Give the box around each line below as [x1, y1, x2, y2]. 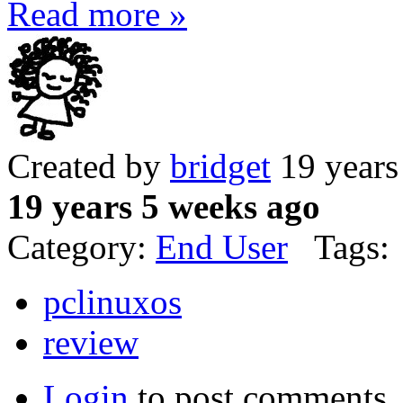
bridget [170, 147, 271, 186]
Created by [7, 147, 170, 186]
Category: [7, 228, 156, 267]
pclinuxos [43, 282, 182, 322]
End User [156, 228, 288, 267]
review [43, 323, 139, 363]
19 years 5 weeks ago [7, 187, 320, 227]
